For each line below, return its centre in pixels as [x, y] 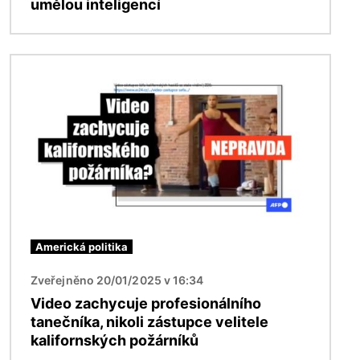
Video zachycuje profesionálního [146, 304]
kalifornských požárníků [115, 341]
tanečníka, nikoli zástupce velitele [149, 322]
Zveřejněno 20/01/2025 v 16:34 [117, 280]
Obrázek [37, 64]
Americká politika [82, 247]
